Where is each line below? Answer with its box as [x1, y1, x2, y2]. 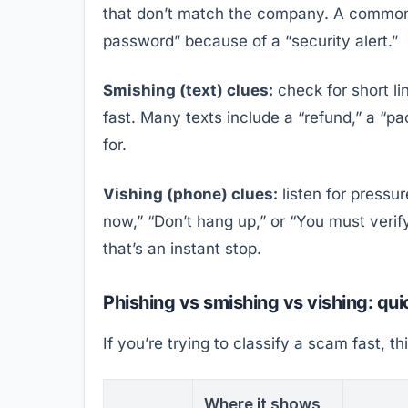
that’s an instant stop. [103, 239, 261, 258]
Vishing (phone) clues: [103, 184, 278, 203]
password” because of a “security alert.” [103, 31, 398, 50]
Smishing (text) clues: [103, 80, 273, 99]
